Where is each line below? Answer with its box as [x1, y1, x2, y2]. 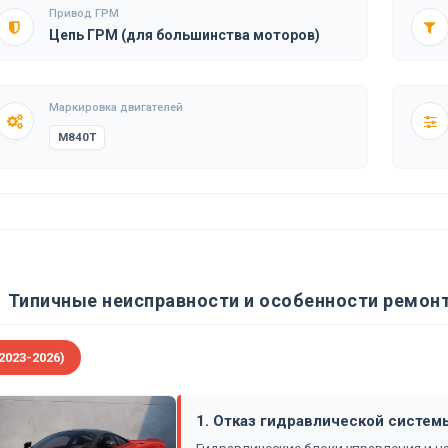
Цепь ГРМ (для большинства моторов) [48, 27, 320, 43]
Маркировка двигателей [48, 101, 183, 114]
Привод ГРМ [48, 7, 119, 20]
